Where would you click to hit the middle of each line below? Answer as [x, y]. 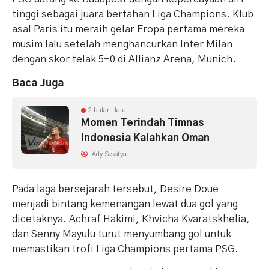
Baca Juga [38, 83]
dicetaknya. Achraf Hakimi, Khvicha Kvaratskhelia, [131, 219]
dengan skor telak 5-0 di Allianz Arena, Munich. [124, 59]
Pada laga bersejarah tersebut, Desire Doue [115, 189]
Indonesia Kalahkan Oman [145, 138]
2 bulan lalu [107, 110]
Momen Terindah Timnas [143, 123]
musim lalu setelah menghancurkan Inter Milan [122, 44]
